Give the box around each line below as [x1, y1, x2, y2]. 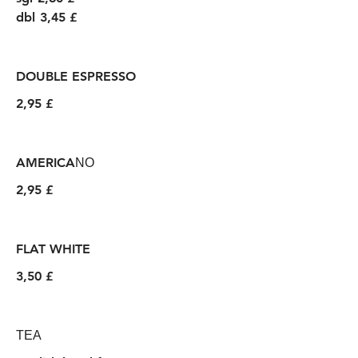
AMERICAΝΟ [16, 155, 94, 170]
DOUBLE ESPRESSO [16, 69, 136, 84]
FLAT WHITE [16, 241, 90, 257]
